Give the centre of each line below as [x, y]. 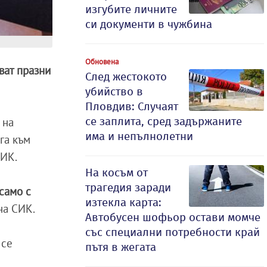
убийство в [114, 91]
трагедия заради [128, 187]
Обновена [102, 61]
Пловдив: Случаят [132, 106]
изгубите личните [131, 9]
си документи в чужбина [149, 24]
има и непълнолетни [139, 136]
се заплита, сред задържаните [164, 121]
